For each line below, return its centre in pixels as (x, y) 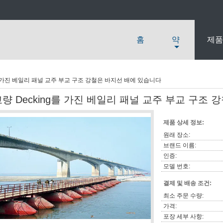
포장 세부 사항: (183, 217)
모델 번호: (177, 166)
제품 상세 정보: (184, 122)
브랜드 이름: (180, 145)
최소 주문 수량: (183, 196)
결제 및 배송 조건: (187, 183)
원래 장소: (177, 135)
